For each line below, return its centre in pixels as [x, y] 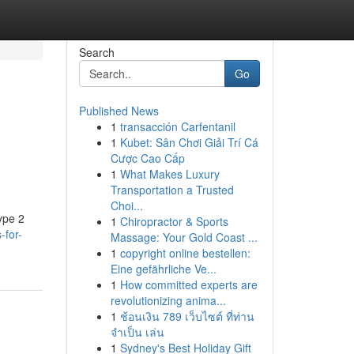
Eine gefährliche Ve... [163, 269]
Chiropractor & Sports [174, 221]
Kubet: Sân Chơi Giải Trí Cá [189, 142]
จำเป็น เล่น [137, 332]
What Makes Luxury [169, 174]
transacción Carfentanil [177, 126]
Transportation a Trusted [172, 190]
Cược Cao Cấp [147, 158]
